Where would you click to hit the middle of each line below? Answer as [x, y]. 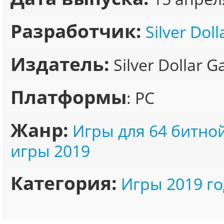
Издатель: [60, 64]
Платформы [68, 97]
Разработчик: [76, 31]
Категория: [64, 183]
